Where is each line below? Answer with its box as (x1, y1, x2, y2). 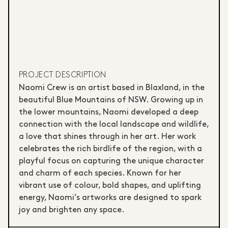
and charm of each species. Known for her (18, 169, 181, 178)
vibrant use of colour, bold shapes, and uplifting (18, 182, 201, 190)
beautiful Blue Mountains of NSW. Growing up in (18, 96, 203, 104)
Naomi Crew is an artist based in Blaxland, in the (18, 84, 205, 92)
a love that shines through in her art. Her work (18, 133, 196, 141)
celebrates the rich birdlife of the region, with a (18, 145, 202, 153)
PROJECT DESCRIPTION (18, 71, 106, 79)
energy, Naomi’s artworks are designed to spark (18, 194, 202, 202)
